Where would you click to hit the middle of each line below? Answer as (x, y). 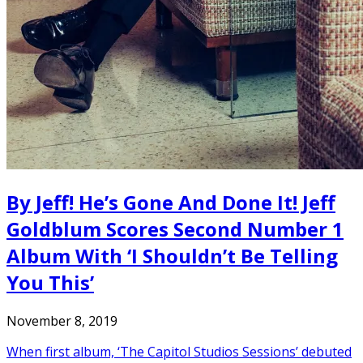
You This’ (50, 283)
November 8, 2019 (62, 321)
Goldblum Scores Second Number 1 (175, 229)
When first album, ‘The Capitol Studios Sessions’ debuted (179, 352)
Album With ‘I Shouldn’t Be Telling (172, 256)
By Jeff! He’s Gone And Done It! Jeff (171, 203)
